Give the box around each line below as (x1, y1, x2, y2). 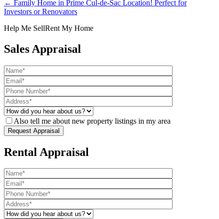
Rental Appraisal (4, 145, 89, 158)
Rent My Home (45, 23, 93, 32)
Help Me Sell (4, 23, 45, 32)
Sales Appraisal (4, 42, 81, 55)
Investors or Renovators (4, 7, 77, 16)
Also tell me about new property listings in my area (14, 116, 171, 125)
